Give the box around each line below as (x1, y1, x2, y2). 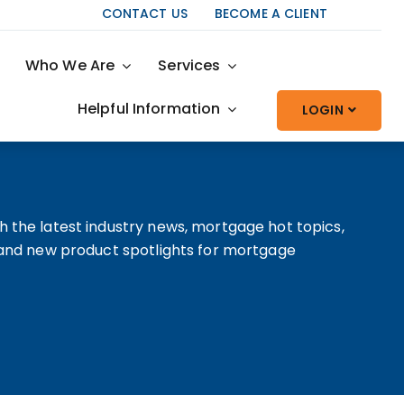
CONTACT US (101, 5, 188, 23)
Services (158, 55, 221, 76)
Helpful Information (77, 98, 221, 119)
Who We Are (24, 55, 115, 76)
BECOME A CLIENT (214, 5, 327, 23)
